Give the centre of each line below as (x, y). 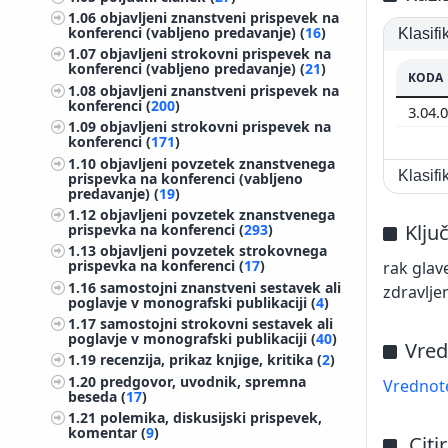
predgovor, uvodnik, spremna (203, 381)
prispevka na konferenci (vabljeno (186, 178)
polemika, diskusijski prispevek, (211, 418)
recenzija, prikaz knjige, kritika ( (211, 360)
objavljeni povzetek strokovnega (214, 251)
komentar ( (107, 433)
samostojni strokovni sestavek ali (217, 324)
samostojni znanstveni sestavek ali (221, 287)
